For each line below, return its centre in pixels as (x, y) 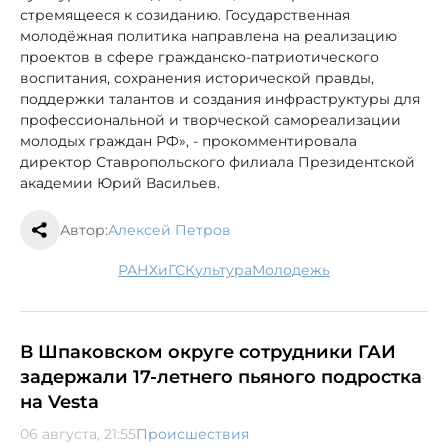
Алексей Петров (169, 229)
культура (223, 269)
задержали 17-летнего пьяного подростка (221, 376)
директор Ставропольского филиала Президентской (217, 161)
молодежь (297, 269)
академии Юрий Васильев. (120, 182)
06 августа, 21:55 (78, 433)
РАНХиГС (156, 269)
